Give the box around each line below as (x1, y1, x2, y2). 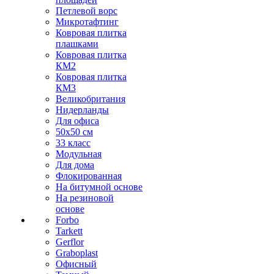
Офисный (56, 259, 97, 269)
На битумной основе (56, 182, 143, 192)
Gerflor (56, 237, 84, 247)
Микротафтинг (56, 17, 119, 27)
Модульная (56, 149, 102, 159)
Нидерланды (56, 105, 109, 115)
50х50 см (56, 127, 93, 137)
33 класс (56, 138, 91, 148)
